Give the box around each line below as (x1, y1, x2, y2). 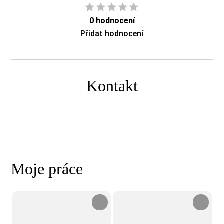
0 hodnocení (89, 15, 135, 25)
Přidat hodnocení (80, 28, 143, 38)
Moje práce (11, 159, 83, 178)
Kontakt (86, 76, 138, 95)
